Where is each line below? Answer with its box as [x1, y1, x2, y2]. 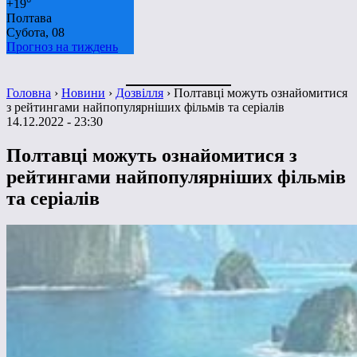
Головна [6, 85, 51, 100]
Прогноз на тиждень [6, 39, 118, 53]
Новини [61, 85, 105, 100]
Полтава [6, 10, 52, 25]
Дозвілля [116, 85, 163, 100]
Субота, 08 [6, 25, 65, 39]
